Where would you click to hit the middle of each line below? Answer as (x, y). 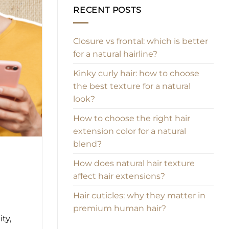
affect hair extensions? (119, 176)
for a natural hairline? (115, 54)
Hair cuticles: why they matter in (139, 195)
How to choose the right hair (132, 118)
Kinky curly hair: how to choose (136, 73)
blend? (87, 144)
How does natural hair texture (134, 163)
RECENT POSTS (107, 10)
